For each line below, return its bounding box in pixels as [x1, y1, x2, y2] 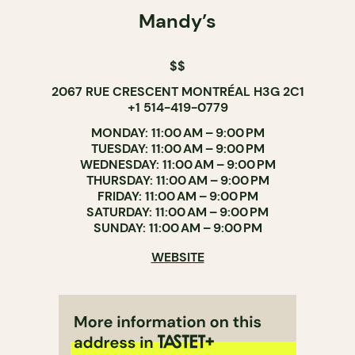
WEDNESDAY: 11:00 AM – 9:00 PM [79, 156, 276, 173]
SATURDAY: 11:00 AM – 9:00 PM [86, 204, 269, 220]
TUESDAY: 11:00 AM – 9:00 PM [90, 140, 265, 157]
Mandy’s [139, 9, 216, 33]
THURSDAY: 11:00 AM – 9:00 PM [86, 172, 269, 189]
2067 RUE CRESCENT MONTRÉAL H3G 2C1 [51, 83, 304, 100]
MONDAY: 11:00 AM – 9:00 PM [90, 124, 265, 141]
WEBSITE [151, 249, 204, 265]
